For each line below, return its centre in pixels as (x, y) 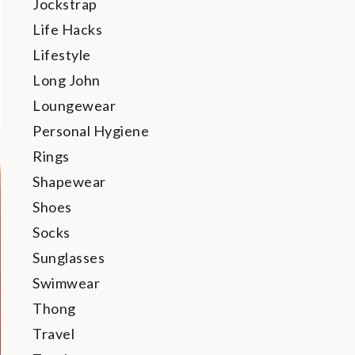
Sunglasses (69, 258)
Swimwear (66, 283)
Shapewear (69, 181)
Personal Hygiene (91, 131)
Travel (53, 334)
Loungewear (74, 105)
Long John (67, 80)
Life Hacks (67, 29)
